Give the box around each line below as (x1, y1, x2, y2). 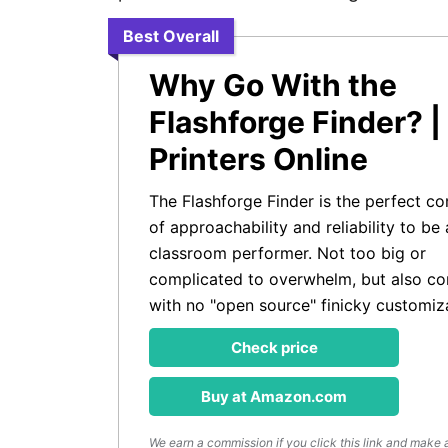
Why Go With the (149, 67, 397, 103)
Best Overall (123, 26, 219, 46)
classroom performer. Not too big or (149, 243, 426, 263)
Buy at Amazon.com (201, 387, 347, 406)
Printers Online (149, 141, 368, 177)
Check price (230, 338, 318, 357)
